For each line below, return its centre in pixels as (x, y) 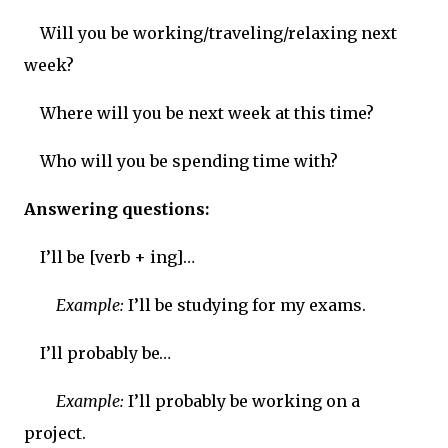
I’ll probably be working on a (242, 401)
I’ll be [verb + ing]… (117, 257)
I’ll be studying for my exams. (245, 305)
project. (55, 433)
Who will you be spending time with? (189, 161)
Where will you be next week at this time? (207, 113)
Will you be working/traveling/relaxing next (218, 33)
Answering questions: (116, 209)
